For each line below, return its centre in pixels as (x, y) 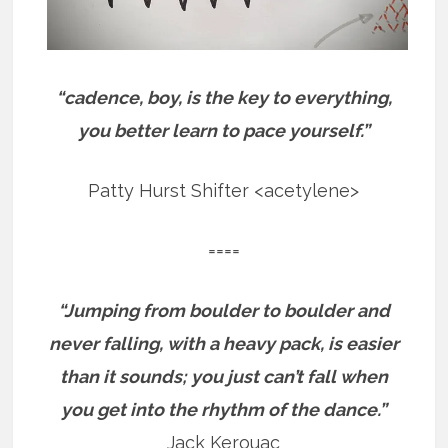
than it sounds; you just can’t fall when (223, 377)
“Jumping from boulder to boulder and (223, 311)
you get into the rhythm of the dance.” (223, 410)
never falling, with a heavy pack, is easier (223, 344)
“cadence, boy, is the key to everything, (223, 98)
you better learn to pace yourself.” (223, 131)
